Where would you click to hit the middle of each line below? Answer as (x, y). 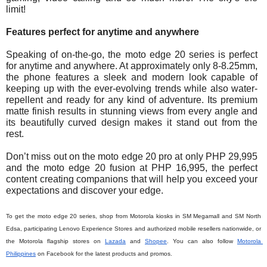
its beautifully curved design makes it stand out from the (132, 123)
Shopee (156, 241)
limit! (18, 10)
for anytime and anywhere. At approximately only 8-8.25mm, (132, 66)
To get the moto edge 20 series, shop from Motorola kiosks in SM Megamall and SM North (133, 216)
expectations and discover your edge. (85, 191)
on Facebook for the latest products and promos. (105, 254)
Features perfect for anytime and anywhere (103, 32)
